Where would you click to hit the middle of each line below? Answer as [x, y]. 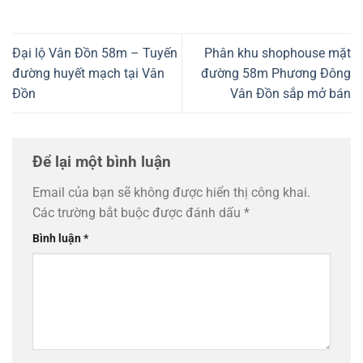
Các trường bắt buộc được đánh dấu [138, 213]
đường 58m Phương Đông [276, 74]
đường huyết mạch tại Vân [88, 74]
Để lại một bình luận [104, 162]
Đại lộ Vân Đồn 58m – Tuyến [95, 53]
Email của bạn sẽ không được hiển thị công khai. [171, 193]
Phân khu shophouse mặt [278, 53]
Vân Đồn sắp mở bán [290, 94]
